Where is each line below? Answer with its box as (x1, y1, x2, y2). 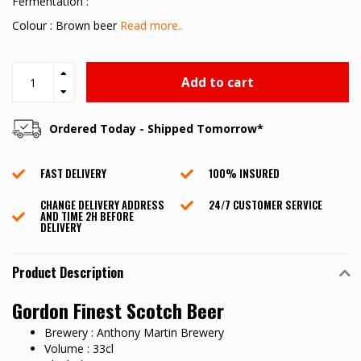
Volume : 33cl (44, 341, 114, 357)
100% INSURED (209, 165, 280, 182)
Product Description (12, 263, 123, 283)
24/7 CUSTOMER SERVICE (209, 197, 322, 214)
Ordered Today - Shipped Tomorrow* (49, 121, 263, 137)
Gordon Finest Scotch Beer (12, 296, 224, 326)
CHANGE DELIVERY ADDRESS (40, 197, 164, 214)
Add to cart (181, 73, 254, 91)
